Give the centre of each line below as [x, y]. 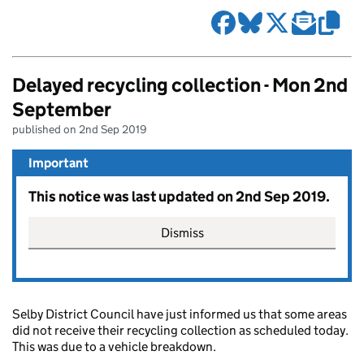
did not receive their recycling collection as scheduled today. [182, 331]
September [62, 110]
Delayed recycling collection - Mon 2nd [180, 85]
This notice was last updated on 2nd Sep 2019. [179, 197]
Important [58, 163]
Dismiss [182, 233]
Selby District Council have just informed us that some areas [180, 314]
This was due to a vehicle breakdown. [114, 347]
